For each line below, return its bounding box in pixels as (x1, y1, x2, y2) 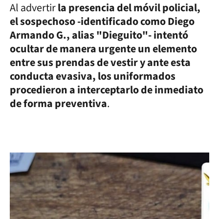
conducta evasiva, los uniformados (10, 68, 175, 84)
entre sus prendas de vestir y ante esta (10, 54, 191, 70)
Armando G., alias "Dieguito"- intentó (10, 27, 188, 43)
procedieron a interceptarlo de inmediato (10, 82, 203, 98)
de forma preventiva (10, 95, 107, 111)
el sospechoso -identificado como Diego (10, 13, 195, 29)
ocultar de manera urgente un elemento (10, 41, 197, 57)
